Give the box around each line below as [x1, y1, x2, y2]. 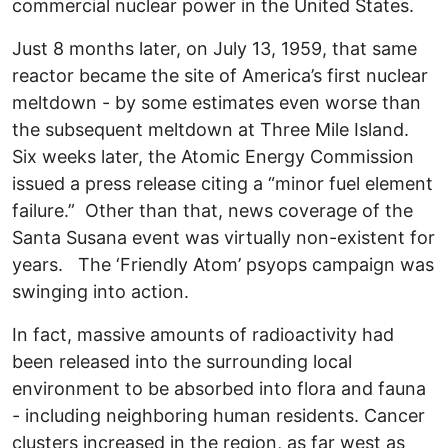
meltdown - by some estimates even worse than [12, 92, 421, 114]
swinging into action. [12, 281, 189, 303]
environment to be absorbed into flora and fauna [12, 378, 426, 400]
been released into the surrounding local [12, 351, 352, 373]
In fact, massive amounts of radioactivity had [12, 324, 394, 346]
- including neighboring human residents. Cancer [12, 405, 425, 427]
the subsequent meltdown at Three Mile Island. [12, 119, 409, 141]
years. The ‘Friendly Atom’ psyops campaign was [12, 254, 434, 276]
